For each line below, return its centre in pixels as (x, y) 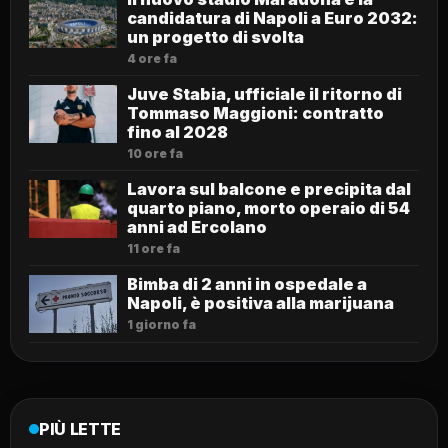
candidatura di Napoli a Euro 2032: (272, 18)
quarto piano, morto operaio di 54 (268, 208)
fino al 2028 (177, 132)
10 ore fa (155, 154)
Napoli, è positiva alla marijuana (260, 303)
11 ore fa (153, 249)
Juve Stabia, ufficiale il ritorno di (264, 94)
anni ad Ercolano (197, 227)
